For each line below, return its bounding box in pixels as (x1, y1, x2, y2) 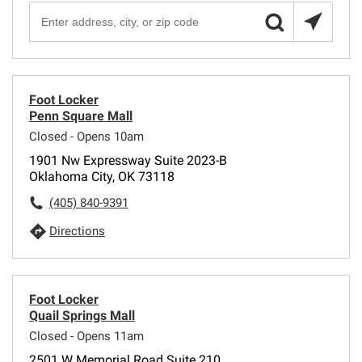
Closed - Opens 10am (29, 129, 144, 144)
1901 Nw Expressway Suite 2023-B (29, 153, 227, 168)
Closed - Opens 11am (29, 329, 144, 343)
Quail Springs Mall (29, 308, 135, 323)
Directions (49, 224, 105, 238)
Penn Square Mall (29, 108, 133, 124)
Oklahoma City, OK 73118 (29, 169, 175, 184)
